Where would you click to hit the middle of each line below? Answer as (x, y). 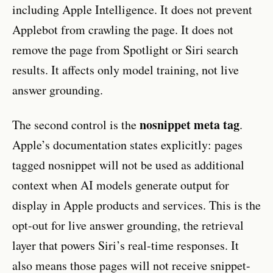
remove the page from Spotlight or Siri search (125, 49)
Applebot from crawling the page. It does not (123, 29)
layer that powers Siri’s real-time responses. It (126, 245)
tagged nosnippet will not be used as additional (128, 165)
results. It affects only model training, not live (126, 69)
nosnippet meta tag (190, 124)
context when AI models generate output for (121, 185)
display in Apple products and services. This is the (136, 205)
